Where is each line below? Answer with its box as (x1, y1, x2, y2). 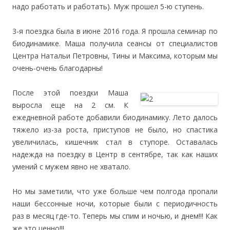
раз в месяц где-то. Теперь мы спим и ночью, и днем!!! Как (12, 211, 218, 221)
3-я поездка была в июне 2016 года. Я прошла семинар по (12, 26, 218, 36)
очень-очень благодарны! (12, 63, 103, 73)
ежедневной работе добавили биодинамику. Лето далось (12, 112, 218, 122)
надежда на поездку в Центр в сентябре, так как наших (12, 149, 218, 159)
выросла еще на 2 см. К (12, 100, 128, 110)
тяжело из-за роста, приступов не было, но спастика (12, 125, 218, 135)
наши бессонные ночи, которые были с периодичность (12, 199, 218, 208)
